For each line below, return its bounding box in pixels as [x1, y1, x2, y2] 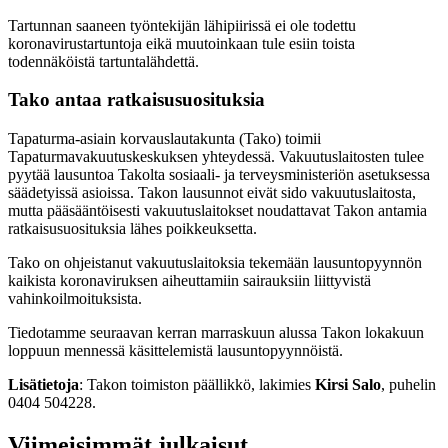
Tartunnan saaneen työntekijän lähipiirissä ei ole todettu [8, 16, 356, 34]
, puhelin [381, 376, 436, 393]
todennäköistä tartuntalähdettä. [8, 52, 199, 70]
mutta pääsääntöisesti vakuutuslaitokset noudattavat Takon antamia [8, 202, 427, 219]
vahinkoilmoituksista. [8, 290, 142, 307]
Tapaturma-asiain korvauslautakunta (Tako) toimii [8, 130, 321, 147]
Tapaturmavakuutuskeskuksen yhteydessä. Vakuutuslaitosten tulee [8, 148, 424, 165]
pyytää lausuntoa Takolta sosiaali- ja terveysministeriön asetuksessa [8, 166, 430, 183]
